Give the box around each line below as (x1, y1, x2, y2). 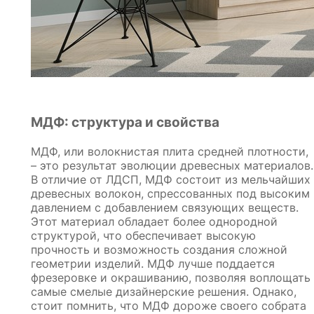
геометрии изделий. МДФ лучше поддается (31, 256, 275, 271)
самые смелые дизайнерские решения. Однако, (31, 284, 296, 299)
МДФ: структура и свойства (31, 114, 219, 131)
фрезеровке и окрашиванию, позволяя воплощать (31, 270, 310, 285)
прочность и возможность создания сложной (31, 242, 287, 257)
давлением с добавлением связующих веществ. (31, 200, 299, 214)
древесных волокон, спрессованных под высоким (31, 186, 310, 200)
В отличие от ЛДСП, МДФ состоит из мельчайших (31, 172, 310, 186)
